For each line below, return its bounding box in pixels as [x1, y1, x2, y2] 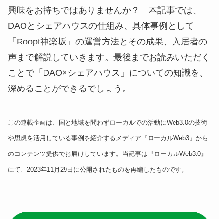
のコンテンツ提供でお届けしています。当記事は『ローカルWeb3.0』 [8, 150, 207, 157]
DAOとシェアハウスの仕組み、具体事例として [8, 21, 194, 31]
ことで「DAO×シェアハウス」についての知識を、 [8, 68, 208, 78]
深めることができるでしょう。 [8, 84, 131, 94]
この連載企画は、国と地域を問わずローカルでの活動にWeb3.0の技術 [8, 118, 207, 126]
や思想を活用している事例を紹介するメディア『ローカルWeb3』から [8, 134, 208, 142]
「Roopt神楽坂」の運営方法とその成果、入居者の [8, 37, 207, 47]
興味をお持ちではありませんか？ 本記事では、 [8, 5, 201, 16]
